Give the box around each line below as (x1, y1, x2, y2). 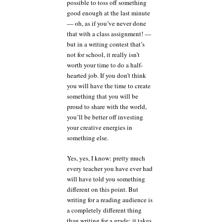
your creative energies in (67, 123, 132, 132)
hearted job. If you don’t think (67, 71, 146, 80)
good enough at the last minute (67, 8, 150, 18)
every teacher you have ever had (67, 164, 153, 173)
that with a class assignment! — (67, 29, 151, 39)
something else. (67, 133, 109, 143)
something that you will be (67, 92, 138, 101)
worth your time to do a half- (67, 60, 143, 70)
